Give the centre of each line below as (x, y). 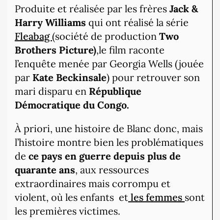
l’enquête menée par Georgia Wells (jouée (109, 64)
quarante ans (45, 170)
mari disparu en (52, 91)
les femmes (156, 197)
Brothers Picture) (55, 50)
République (115, 91)
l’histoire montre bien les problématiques (109, 142)
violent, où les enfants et (71, 197)
